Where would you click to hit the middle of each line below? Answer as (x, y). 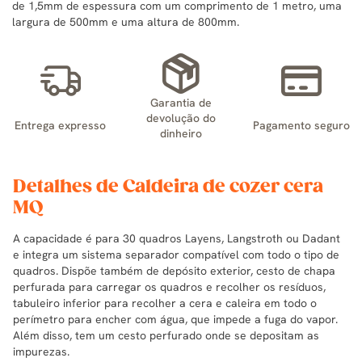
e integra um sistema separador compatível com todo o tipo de (176, 254)
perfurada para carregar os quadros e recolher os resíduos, (169, 286)
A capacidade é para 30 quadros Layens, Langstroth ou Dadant (177, 238)
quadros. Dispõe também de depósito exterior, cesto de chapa (174, 270)
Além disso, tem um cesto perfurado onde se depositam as (166, 335)
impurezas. (41, 351)
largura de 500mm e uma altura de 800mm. (126, 21)
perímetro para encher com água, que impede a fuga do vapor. (175, 319)
